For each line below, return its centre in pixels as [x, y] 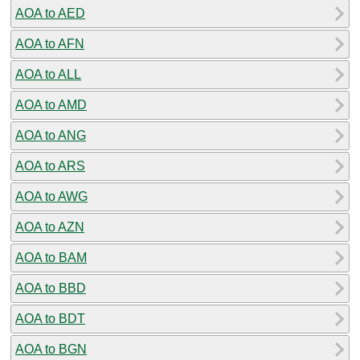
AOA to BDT [50, 318]
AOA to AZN [50, 227]
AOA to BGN [51, 349]
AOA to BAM [51, 257]
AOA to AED [50, 13]
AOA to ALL [48, 74]
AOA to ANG [51, 135]
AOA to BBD [51, 288]
